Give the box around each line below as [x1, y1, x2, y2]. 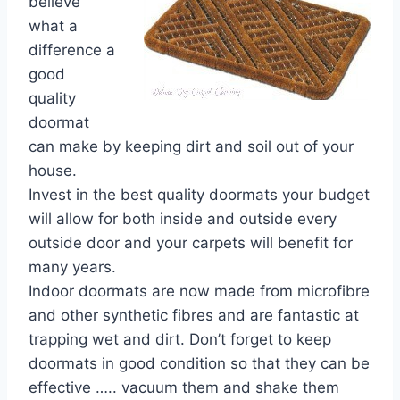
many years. [29, 258, 116, 276]
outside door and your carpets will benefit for [29, 234, 353, 252]
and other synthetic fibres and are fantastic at [29, 306, 359, 324]
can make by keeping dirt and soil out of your [29, 137, 354, 155]
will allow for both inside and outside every [29, 210, 337, 228]
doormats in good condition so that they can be [29, 354, 370, 372]
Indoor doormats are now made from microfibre [29, 282, 370, 300]
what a [29, 17, 78, 35]
